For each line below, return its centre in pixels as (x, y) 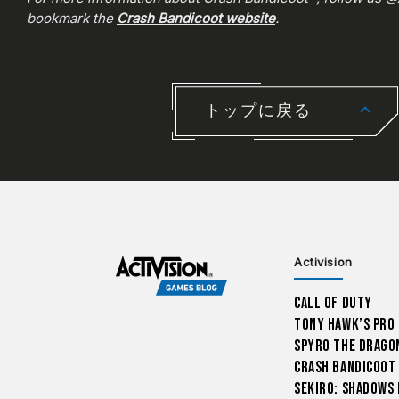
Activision (323, 262)
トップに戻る (258, 111)
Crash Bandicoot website (196, 19)
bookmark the (72, 19)
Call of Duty (333, 304)
